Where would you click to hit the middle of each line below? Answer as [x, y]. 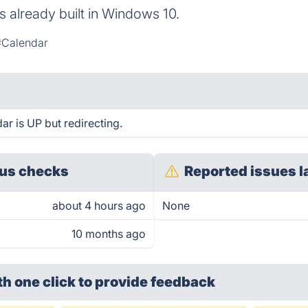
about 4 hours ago [99, 206]
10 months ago [109, 234]
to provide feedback [147, 282]
